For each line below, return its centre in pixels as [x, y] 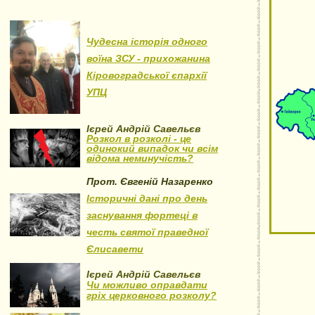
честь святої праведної [147, 232]
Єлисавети [115, 249]
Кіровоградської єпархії [147, 75]
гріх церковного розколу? [152, 295]
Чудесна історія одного [147, 41]
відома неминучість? [140, 158]
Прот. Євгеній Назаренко [150, 181]
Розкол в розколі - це [139, 139]
